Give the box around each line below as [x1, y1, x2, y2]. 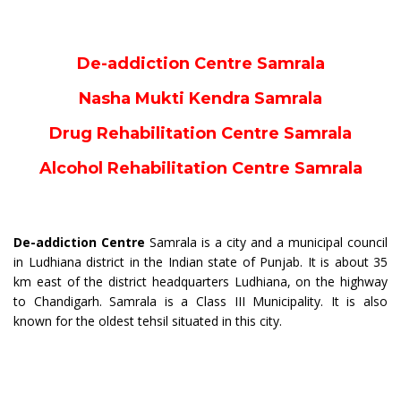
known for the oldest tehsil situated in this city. [13, 311, 282, 329]
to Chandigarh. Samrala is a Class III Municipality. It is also [13, 292, 388, 310]
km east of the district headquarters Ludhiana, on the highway [13, 272, 388, 290]
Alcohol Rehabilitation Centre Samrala [38, 158, 363, 178]
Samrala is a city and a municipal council [149, 233, 388, 251]
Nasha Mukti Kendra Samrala [79, 88, 322, 108]
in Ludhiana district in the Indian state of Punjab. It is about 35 [13, 252, 388, 270]
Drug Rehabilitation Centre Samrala [49, 123, 352, 143]
